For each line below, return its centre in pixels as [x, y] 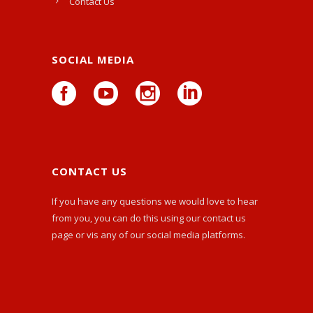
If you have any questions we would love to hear [155, 201]
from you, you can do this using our [127, 218]
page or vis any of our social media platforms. [148, 234]
